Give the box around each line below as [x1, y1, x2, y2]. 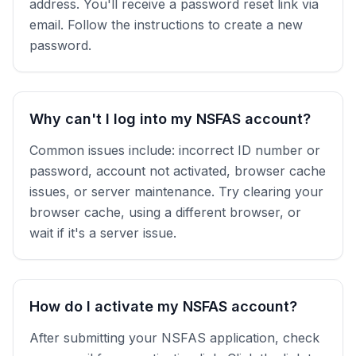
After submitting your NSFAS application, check [29, 330, 319, 346]
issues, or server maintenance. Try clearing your [29, 184, 323, 199]
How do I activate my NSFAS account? [29, 298, 297, 315]
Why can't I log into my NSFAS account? [29, 110, 311, 127]
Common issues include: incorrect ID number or [29, 142, 320, 158]
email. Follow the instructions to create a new [29, 17, 303, 33]
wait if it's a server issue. [29, 225, 176, 241]
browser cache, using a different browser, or [29, 204, 301, 220]
